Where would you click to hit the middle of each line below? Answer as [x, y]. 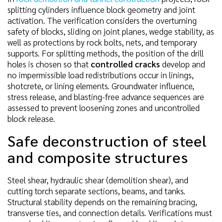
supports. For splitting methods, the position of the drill [106, 53]
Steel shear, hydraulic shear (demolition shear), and [98, 180]
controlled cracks [125, 64]
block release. [31, 118]
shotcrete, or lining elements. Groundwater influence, [101, 85]
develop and [183, 64]
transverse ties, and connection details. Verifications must [110, 213]
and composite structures [98, 157]
